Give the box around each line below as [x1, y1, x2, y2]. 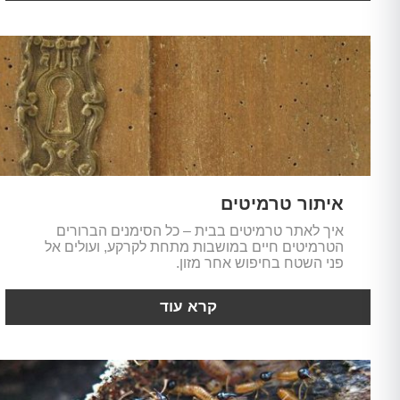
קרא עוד [159, 297, 217, 315]
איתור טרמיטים [220, 193, 344, 213]
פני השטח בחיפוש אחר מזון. [175, 254, 344, 271]
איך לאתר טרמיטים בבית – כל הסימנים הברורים [55, 222, 344, 238]
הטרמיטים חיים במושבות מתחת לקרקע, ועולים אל [44, 238, 344, 254]
